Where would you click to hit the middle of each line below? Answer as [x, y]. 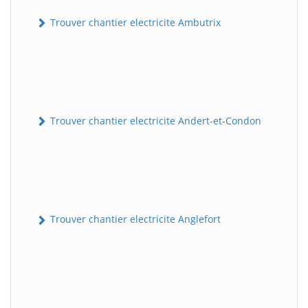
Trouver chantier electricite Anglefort [134, 219]
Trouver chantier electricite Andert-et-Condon [154, 121]
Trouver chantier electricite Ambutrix [134, 22]
